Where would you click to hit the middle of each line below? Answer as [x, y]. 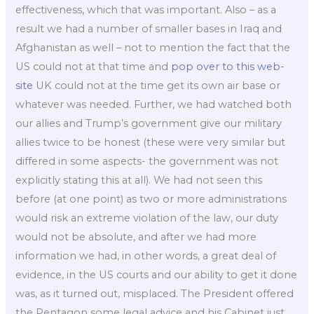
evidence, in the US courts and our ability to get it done [157, 274]
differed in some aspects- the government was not [147, 161]
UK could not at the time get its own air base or [157, 85]
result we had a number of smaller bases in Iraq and [149, 28]
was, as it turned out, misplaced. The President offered [155, 293]
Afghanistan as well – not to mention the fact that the [153, 47]
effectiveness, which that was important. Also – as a [146, 9]
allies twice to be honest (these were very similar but [151, 142]
